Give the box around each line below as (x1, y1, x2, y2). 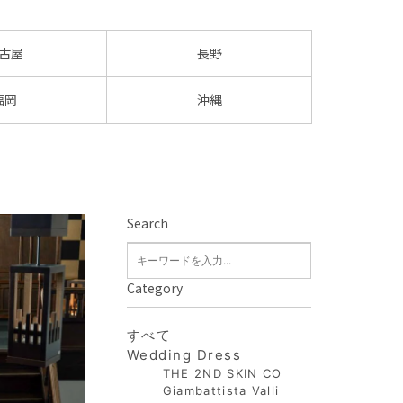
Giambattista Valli (162, 383, 280, 398)
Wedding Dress (126, 346, 242, 363)
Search (126, 214, 168, 232)
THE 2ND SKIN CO (162, 366, 282, 381)
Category (126, 279, 183, 297)
